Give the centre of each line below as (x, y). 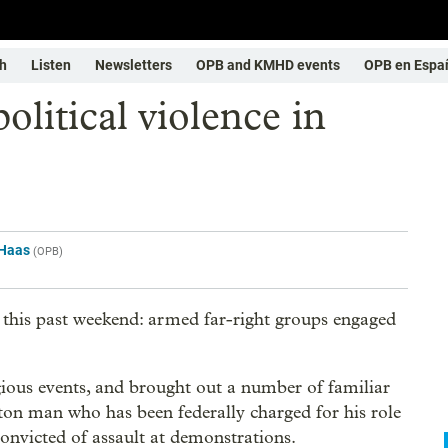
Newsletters (133, 65)
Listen (51, 65)
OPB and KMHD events (268, 65)
